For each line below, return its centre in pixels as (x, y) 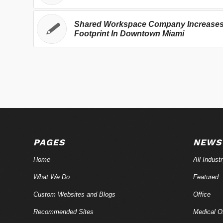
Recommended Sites (63, 212)
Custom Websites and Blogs (74, 194)
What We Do (52, 177)
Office (202, 194)
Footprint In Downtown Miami (129, 33)
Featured (206, 177)
